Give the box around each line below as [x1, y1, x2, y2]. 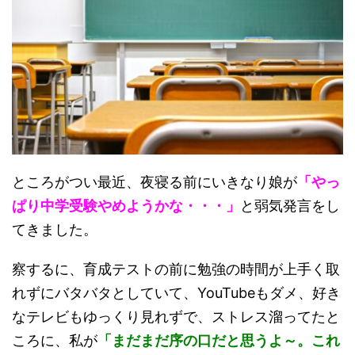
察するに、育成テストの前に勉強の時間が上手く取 [12, 260, 340, 277]
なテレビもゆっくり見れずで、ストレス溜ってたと [12, 307, 340, 325]
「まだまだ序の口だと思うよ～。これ [97, 331, 340, 349]
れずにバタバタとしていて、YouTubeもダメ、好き [12, 284, 341, 301]
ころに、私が [12, 331, 97, 349]
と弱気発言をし [240, 197, 340, 214]
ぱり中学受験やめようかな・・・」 [12, 197, 240, 214]
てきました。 [12, 220, 97, 238]
